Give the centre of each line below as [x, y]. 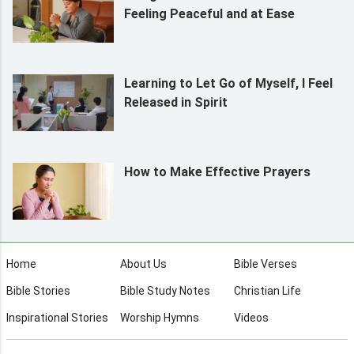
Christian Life [267, 291]
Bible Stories [39, 291]
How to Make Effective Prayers [217, 171]
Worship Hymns [160, 318]
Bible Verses [265, 264]
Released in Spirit [175, 102]
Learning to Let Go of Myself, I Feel [228, 83]
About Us [143, 264]
